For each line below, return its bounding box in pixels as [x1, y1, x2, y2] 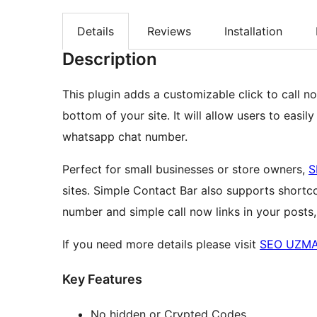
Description [62, 49, 157, 70]
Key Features [62, 272, 142, 287]
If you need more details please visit [62, 237, 260, 252]
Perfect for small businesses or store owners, [62, 162, 309, 177]
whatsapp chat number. [62, 129, 188, 144]
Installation [224, 24, 282, 39]
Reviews [147, 24, 191, 39]
